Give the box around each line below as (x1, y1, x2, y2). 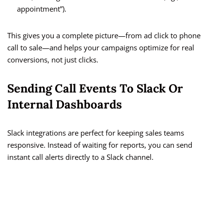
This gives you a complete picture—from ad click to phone (7, 31, 201, 41)
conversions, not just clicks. (7, 55, 98, 65)
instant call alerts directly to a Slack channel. (7, 152, 154, 162)
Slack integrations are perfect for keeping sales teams (7, 128, 184, 138)
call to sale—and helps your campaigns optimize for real (7, 43, 194, 53)
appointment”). (17, 4, 66, 14)
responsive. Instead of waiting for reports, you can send (7, 140, 192, 150)
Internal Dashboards (7, 97, 122, 112)
